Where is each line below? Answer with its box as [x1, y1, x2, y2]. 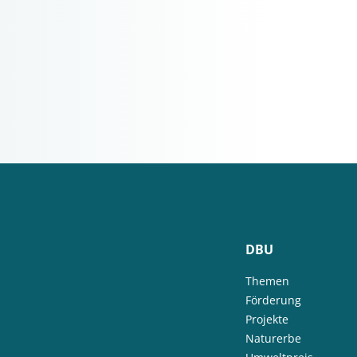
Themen [245, 273, 290, 288]
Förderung [245, 292, 302, 308]
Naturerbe [245, 331, 302, 346]
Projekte [245, 312, 289, 327]
